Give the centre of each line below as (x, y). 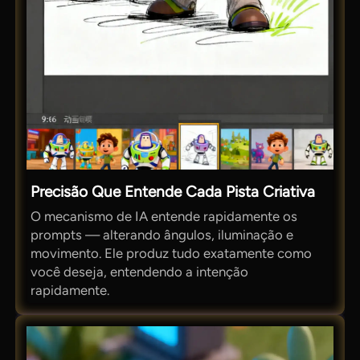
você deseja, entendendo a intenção (140, 271)
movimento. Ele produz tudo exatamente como (172, 253)
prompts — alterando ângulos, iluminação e (162, 234)
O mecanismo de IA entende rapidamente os (164, 216)
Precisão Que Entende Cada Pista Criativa (173, 191)
